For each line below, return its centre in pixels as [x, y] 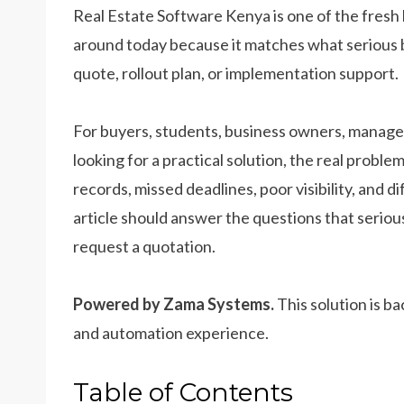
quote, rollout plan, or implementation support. [236, 73]
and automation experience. [171, 333]
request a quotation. [144, 246]
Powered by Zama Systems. [174, 304]
